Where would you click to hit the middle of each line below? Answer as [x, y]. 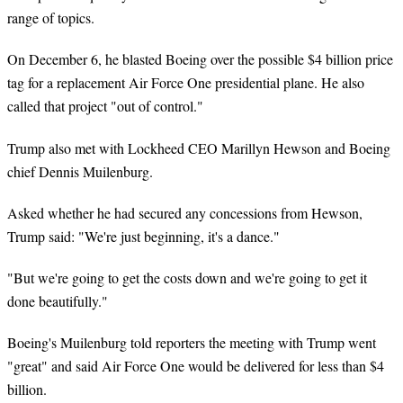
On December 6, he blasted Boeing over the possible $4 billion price [200, 59]
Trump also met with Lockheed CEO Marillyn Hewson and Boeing [199, 148]
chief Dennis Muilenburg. [80, 171]
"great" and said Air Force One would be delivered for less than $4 [196, 366]
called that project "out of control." [105, 106]
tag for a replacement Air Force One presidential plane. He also [186, 83]
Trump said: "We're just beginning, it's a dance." [143, 236]
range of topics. [51, 18]
